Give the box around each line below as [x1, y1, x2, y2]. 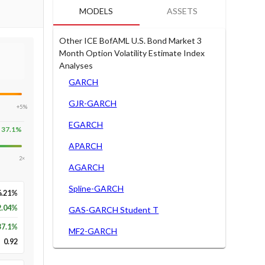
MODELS [79, 6, 114, 16]
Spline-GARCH [69, 183, 124, 193]
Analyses [59, 60, 93, 70]
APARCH [69, 140, 103, 151]
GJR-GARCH [69, 98, 117, 108]
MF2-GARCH [69, 225, 118, 236]
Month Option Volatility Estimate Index [59, 47, 205, 58]
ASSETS [167, 6, 198, 16]
